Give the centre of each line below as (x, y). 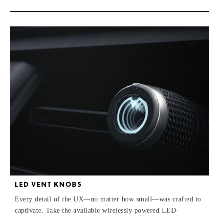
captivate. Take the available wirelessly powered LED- (97, 211)
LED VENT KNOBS (48, 185)
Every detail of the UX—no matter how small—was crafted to (108, 199)
